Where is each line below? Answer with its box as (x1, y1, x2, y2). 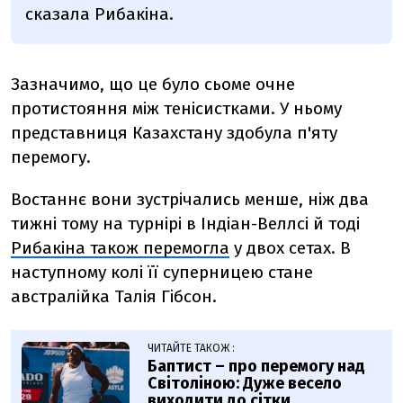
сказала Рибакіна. (25, 3, 174, 24)
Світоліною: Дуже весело (148, 372, 342, 393)
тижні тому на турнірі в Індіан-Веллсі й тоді (11, 212, 360, 234)
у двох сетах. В (229, 237, 351, 258)
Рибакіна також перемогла (11, 237, 229, 258)
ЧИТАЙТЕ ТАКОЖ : (148, 341, 235, 354)
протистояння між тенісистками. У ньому (11, 97, 342, 119)
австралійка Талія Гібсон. (11, 285, 217, 307)
